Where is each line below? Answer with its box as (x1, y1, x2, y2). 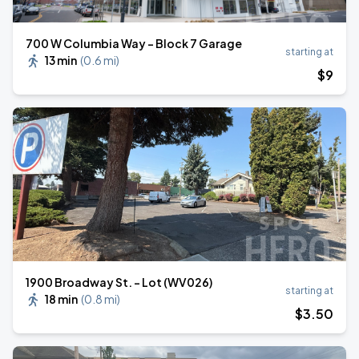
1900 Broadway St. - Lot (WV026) (26, 275, 212, 289)
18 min (45, 292, 78, 306)
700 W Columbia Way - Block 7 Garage (26, 36, 242, 50)
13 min (45, 53, 77, 67)
